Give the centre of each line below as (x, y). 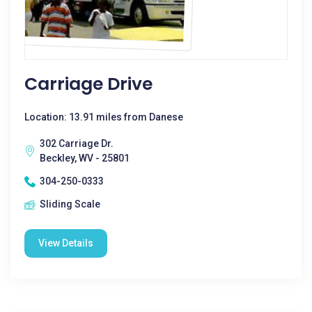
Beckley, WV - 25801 (85, 158)
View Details (66, 243)
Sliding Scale (70, 204)
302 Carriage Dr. (77, 143)
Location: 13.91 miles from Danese (104, 117)
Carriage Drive (88, 84)
